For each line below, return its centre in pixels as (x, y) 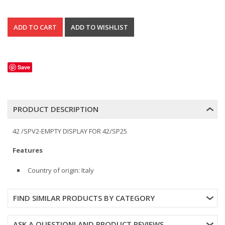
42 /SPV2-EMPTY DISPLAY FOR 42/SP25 (70, 131)
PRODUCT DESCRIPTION (56, 109)
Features (28, 150)
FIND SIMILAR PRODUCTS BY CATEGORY (84, 198)
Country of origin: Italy (61, 170)
